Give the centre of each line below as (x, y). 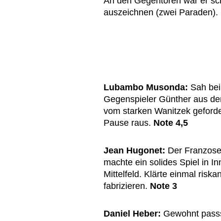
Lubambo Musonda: (146, 88)
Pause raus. (129, 123)
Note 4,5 (171, 123)
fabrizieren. (127, 186)
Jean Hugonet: (134, 151)
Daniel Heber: (132, 214)
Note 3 (164, 186)
